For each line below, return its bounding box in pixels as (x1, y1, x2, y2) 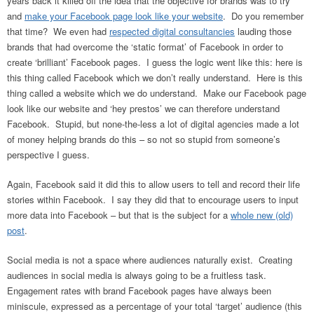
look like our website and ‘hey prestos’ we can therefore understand (7, 101, 280, 115)
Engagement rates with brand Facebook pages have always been (7, 283, 271, 297)
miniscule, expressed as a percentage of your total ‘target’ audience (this (7, 299, 302, 313)
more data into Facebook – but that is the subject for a (7, 207, 231, 221)
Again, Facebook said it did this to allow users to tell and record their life (7, 177, 300, 191)
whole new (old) (231, 207, 293, 221)
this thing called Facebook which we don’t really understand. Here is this (7, 70, 303, 84)
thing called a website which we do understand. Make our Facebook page (7, 86, 306, 100)
